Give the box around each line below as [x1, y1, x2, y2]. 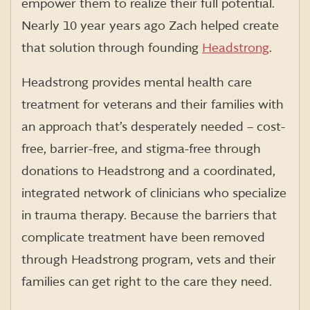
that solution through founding [21, 41, 202, 56]
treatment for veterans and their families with [21, 98, 284, 113]
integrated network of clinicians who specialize [21, 186, 286, 201]
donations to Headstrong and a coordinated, [21, 164, 275, 179]
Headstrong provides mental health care [21, 75, 252, 91]
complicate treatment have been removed [21, 230, 265, 246]
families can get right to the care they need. [21, 275, 272, 290]
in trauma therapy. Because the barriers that [21, 208, 277, 224]
